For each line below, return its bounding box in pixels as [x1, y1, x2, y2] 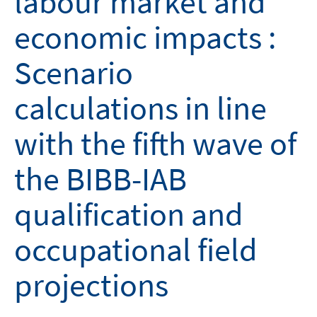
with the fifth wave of [14, 123, 296, 164]
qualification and [14, 194, 243, 235]
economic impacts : [14, 17, 276, 58]
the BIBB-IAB [14, 158, 187, 200]
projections [14, 265, 168, 306]
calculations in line [14, 88, 267, 129]
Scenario [14, 52, 133, 93]
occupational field [14, 229, 258, 270]
